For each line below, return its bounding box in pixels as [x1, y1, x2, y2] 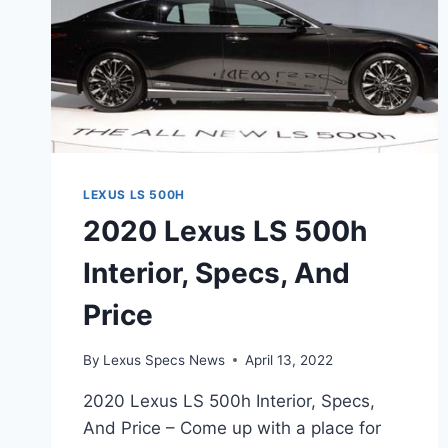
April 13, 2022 [245, 351, 334, 368]
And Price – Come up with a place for [83, 417, 381, 438]
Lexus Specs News [103, 351, 226, 368]
